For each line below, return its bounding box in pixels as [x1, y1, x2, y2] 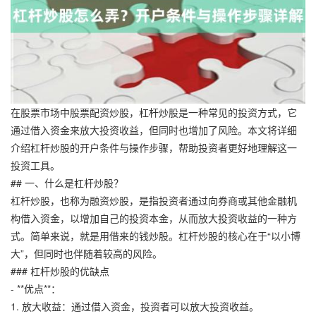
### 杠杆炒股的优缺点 [11, 263, 109, 278]
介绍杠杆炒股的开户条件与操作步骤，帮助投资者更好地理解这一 [11, 140, 297, 154]
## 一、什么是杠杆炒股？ [11, 175, 123, 190]
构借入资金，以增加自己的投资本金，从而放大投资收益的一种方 [11, 210, 297, 225]
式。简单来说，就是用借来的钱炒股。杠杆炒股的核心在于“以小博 [11, 228, 300, 243]
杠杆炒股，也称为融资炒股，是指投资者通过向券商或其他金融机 [11, 193, 297, 207]
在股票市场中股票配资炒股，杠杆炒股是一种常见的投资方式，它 [11, 104, 297, 119]
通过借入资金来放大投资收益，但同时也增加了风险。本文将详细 [11, 122, 297, 137]
